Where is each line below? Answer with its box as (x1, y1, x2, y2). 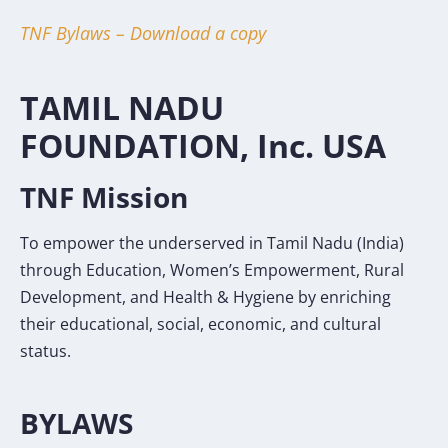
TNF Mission (20, 177, 188, 216)
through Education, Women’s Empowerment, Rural (20, 258, 404, 281)
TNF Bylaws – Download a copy (20, 20, 266, 45)
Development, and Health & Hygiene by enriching (20, 285, 391, 308)
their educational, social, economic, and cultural (20, 312, 381, 335)
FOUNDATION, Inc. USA (20, 123, 386, 167)
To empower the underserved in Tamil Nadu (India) (20, 231, 404, 254)
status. (20, 339, 71, 362)
